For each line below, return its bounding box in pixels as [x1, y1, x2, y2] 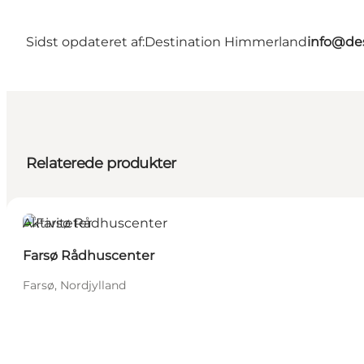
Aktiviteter [23, 215, 92, 232]
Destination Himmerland [145, 34, 307, 50]
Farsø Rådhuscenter [23, 248, 154, 264]
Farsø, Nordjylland [23, 278, 126, 293]
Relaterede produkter [26, 154, 176, 173]
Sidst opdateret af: [26, 34, 145, 50]
